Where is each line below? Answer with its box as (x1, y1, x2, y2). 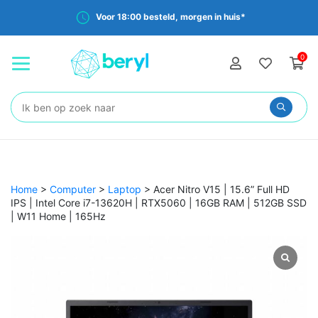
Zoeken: (21, 97, 64, 111)
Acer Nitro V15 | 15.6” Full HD (153, 182, 290, 195)
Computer (50, 182, 96, 195)
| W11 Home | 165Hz (11, 209, 106, 222)
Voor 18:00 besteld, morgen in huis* (96, 11, 246, 23)
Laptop (108, 182, 141, 195)
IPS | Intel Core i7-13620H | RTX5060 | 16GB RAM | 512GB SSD (11, 196, 307, 209)
